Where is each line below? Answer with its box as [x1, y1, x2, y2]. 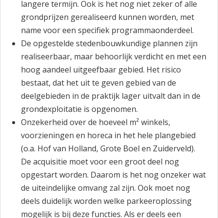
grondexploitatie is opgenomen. [21, 104, 138, 114]
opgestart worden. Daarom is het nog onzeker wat [21, 169, 206, 180]
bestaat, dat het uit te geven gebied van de [21, 77, 177, 88]
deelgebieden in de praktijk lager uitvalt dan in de [21, 91, 201, 101]
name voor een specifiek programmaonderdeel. [21, 25, 194, 36]
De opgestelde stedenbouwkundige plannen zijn [21, 38, 198, 49]
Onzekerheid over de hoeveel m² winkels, [21, 117, 171, 127]
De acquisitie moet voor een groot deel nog [21, 156, 180, 167]
